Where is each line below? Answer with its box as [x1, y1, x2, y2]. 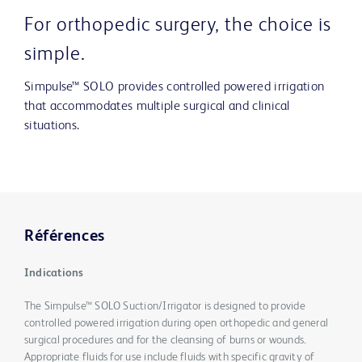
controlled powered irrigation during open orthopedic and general [24, 318, 329, 330]
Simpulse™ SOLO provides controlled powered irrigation [24, 81, 325, 95]
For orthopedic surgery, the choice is [24, 16, 332, 36]
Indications [24, 267, 84, 280]
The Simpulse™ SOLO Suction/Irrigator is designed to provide [24, 301, 305, 313]
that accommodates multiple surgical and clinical [24, 100, 290, 114]
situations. [24, 120, 80, 133]
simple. [24, 45, 86, 65]
